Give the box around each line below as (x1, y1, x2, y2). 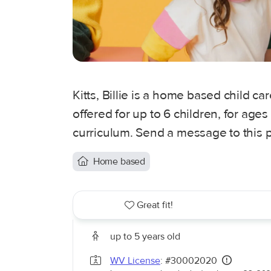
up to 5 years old (110, 230, 180, 243)
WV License (110, 255, 160, 267)
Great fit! (137, 199, 174, 211)
